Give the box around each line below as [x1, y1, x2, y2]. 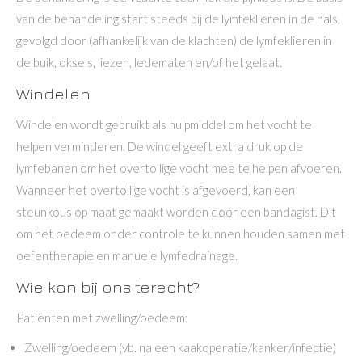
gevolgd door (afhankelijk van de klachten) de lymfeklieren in [16, 33, 332, 48]
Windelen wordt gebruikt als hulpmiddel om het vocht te [16, 117, 312, 132]
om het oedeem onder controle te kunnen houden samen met [16, 226, 345, 241]
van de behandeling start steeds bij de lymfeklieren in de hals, [16, 11, 340, 26]
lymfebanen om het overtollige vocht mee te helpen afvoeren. [16, 161, 342, 175]
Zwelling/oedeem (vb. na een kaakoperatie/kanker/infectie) [24, 340, 336, 355]
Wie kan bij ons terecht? [16, 277, 200, 296]
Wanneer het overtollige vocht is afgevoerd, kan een [16, 183, 295, 197]
